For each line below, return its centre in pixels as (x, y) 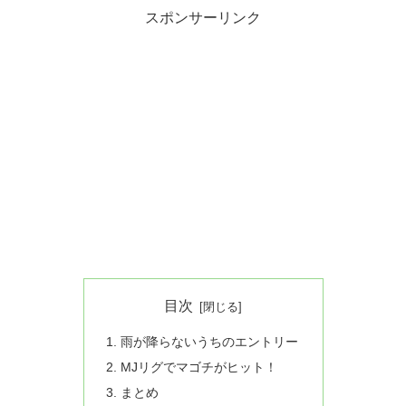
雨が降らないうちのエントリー (209, 342)
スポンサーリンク (203, 17)
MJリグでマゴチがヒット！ (198, 367)
